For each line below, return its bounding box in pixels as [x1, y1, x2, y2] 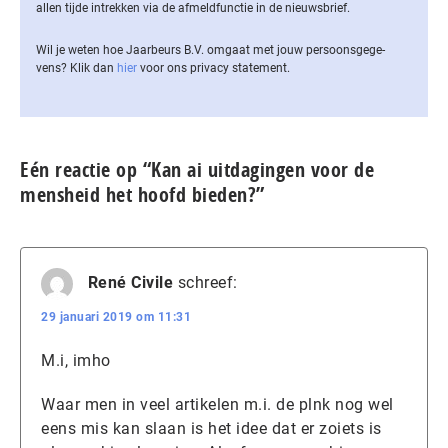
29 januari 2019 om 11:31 [41, 309, 191, 324]
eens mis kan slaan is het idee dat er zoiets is [41, 418, 382, 438]
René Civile [87, 273, 173, 292]
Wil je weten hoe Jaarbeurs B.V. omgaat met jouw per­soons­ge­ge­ [36, 42, 385, 57]
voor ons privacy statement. [137, 60, 290, 75]
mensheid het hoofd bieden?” [20, 180, 265, 208]
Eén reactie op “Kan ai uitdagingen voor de [20, 155, 374, 183]
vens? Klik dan [36, 60, 117, 75]
